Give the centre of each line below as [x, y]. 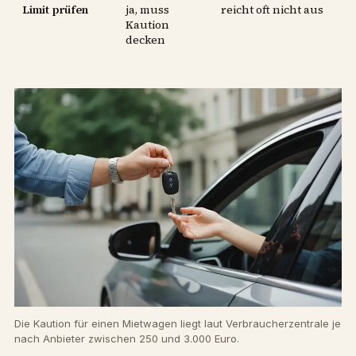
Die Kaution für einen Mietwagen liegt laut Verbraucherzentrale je [178, 323]
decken [145, 40]
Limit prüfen [55, 10]
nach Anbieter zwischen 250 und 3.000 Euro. [127, 338]
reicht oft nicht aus [272, 10]
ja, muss [147, 10]
